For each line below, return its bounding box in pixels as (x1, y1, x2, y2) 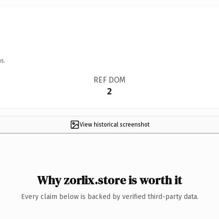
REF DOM (93, 75, 126, 85)
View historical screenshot (79, 121, 150, 128)
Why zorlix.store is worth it (37, 172, 182, 188)
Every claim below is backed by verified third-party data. (21, 192, 198, 201)
